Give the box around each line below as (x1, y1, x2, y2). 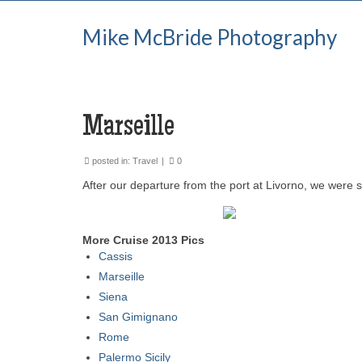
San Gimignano (99, 310, 178, 323)
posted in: (90, 156, 133, 166)
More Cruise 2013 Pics (82, 234, 204, 246)
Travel (133, 156, 158, 166)
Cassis (99, 250, 133, 263)
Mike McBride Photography (82, 24, 337, 50)
